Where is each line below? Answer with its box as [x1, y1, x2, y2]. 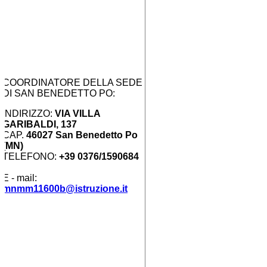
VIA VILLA [55, 108, 100, 119]
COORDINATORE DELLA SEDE [2, 77, 142, 88]
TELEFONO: [2, 151, 59, 162]
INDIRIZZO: [2, 108, 55, 119]
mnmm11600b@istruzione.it [2, 183, 128, 194]
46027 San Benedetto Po [26, 129, 138, 140]
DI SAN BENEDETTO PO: [2, 88, 115, 98]
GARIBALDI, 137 [2, 119, 77, 129]
